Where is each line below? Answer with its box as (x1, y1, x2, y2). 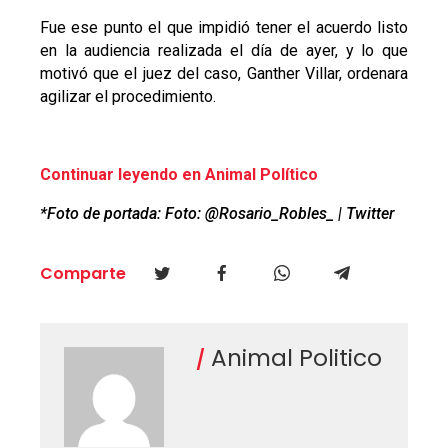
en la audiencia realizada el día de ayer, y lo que (39, 41, 409, 61)
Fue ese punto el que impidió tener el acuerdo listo (39, 18, 409, 38)
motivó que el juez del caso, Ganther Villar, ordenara (39, 64, 409, 84)
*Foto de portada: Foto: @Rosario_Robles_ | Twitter (39, 204, 398, 224)
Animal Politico (204, 342, 382, 375)
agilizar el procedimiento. (39, 87, 216, 107)
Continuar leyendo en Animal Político (39, 165, 318, 185)
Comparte (39, 262, 126, 286)
